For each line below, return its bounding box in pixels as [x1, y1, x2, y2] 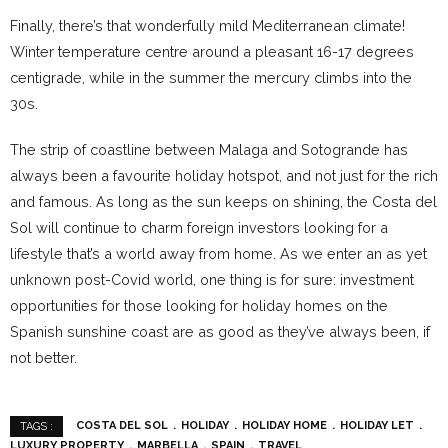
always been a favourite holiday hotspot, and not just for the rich [10, 166, 438, 184]
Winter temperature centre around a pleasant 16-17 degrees [10, 42, 414, 60]
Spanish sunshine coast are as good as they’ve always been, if [10, 322, 430, 340]
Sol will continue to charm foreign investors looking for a [10, 218, 388, 236]
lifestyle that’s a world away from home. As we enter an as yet [10, 244, 427, 262]
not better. [10, 348, 77, 366]
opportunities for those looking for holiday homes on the [10, 296, 388, 314]
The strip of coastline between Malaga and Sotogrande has [10, 140, 408, 158]
